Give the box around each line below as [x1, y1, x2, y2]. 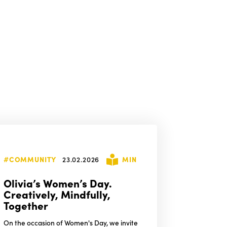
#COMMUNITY [3, 154, 57, 164]
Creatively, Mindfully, [3, 186, 110, 201]
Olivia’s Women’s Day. [3, 175, 112, 190]
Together [3, 197, 48, 212]
